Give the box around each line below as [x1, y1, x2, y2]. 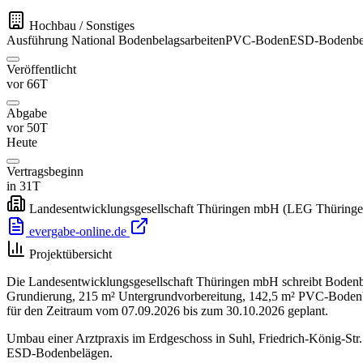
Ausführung [6, 33, 68, 48]
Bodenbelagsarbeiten [118, 33, 225, 48]
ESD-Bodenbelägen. [6, 346, 113, 361]
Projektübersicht [29, 247, 112, 262]
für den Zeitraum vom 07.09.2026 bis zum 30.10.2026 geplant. [6, 304, 328, 318]
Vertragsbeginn [6, 164, 83, 179]
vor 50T [6, 121, 48, 135]
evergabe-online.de [26, 224, 130, 239]
